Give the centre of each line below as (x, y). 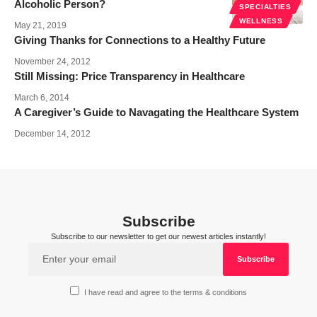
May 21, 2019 (40, 25)
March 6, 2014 (42, 97)
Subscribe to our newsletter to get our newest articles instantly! (158, 236)
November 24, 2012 (52, 61)
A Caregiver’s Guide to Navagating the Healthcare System (156, 112)
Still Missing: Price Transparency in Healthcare (129, 76)
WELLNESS (261, 21)
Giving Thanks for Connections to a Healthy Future (140, 40)
